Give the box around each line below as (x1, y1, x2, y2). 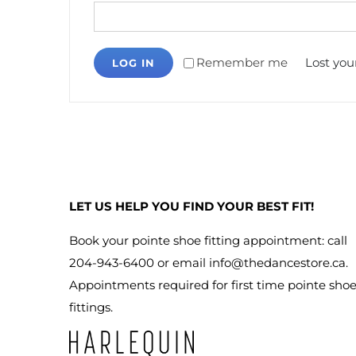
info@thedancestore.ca (209, 255, 346, 270)
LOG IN (112, 56, 155, 69)
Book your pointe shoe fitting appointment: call (69, 233, 347, 248)
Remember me (196, 55, 288, 70)
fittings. (69, 300, 113, 315)
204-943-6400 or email (69, 255, 209, 270)
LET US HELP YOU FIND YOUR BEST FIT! (69, 199, 314, 214)
